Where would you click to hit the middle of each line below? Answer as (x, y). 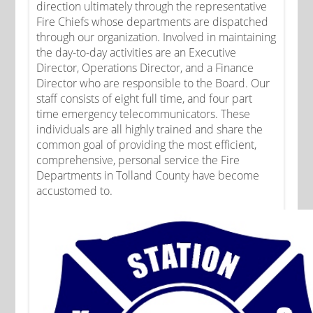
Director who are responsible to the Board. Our (153, 83)
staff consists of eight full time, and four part (145, 99)
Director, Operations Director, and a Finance (145, 68)
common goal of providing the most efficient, (147, 145)
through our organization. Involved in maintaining (156, 37)
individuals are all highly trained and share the (150, 130)
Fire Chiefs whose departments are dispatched (153, 22)
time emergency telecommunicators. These (144, 114)
